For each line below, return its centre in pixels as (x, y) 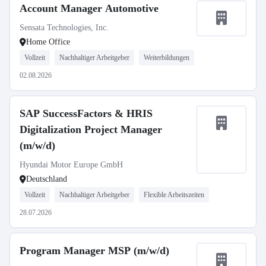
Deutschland (47, 179)
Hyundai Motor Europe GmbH (71, 165)
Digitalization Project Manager (91, 129)
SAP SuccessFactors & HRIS (86, 113)
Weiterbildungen (167, 58)
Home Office (48, 42)
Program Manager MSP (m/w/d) (94, 251)
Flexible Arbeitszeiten (174, 195)
